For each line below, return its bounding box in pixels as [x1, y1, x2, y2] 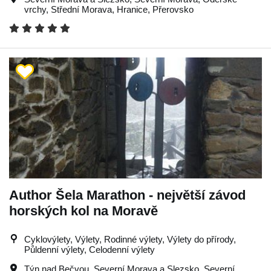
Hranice [117, 4, 148, 15]
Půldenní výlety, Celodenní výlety [24, 244, 155, 255]
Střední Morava [51, 4, 112, 15]
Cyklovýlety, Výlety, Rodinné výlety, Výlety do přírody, [24, 233, 236, 244]
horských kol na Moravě [9, 203, 158, 218]
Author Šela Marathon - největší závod [9, 187, 246, 203]
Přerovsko [152, 4, 194, 15]
